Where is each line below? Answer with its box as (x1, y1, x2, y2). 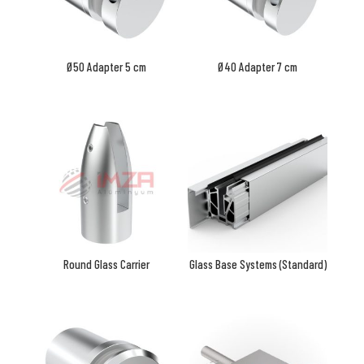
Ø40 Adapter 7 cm (218, 59, 298, 75)
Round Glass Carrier (63, 257, 149, 272)
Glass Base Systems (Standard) (188, 257, 327, 272)
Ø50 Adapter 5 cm (66, 59, 146, 75)
